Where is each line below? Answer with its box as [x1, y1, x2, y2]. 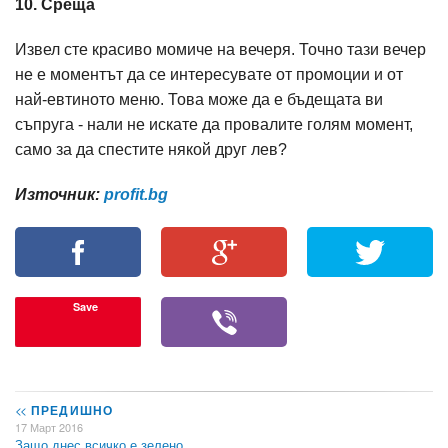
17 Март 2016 [15, 419, 83, 435]
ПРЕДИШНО [26, 401, 114, 419]
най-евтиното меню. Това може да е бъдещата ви [15, 91, 383, 108]
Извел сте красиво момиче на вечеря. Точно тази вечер [15, 41, 426, 58]
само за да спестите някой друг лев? [15, 141, 287, 158]
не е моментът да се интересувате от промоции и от [15, 66, 403, 83]
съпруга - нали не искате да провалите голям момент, [15, 116, 413, 133]
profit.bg [104, 186, 168, 203]
